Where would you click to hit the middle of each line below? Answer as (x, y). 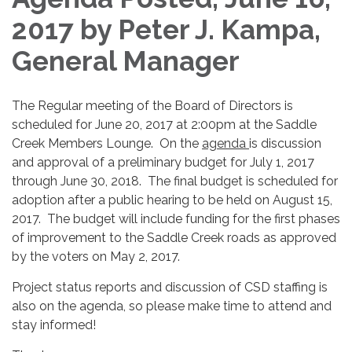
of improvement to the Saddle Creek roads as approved (174, 237)
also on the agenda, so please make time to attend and (172, 306)
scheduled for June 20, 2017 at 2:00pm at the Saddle (164, 124)
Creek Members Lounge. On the (107, 143)
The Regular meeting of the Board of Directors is (152, 105)
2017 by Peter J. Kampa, (166, 29)
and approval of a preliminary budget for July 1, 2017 (163, 162)
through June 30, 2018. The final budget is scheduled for (175, 181)
